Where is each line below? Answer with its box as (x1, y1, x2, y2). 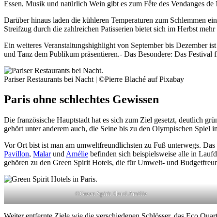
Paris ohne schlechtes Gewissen (4, 93, 159, 106)
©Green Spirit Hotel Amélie (75, 190, 147, 198)
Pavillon (4, 150, 29, 158)
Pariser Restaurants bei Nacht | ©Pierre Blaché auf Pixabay (4, 75, 184, 83)
